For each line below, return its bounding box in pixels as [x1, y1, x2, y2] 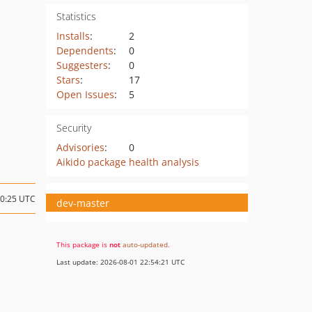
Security [56, 121, 91, 134]
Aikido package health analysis [56, 155, 199, 169]
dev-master [56, 196, 109, 210]
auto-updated [123, 240, 168, 249]
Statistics [56, 10, 96, 23]
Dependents [56, 44, 114, 57]
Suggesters [56, 58, 108, 72]
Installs [56, 29, 90, 42]
